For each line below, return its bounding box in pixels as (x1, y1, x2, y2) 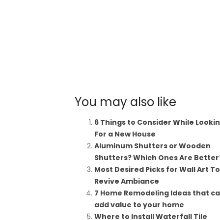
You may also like (75, 94, 176, 110)
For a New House (94, 129, 156, 139)
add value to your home (94, 200, 184, 210)
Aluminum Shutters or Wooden (94, 141, 211, 151)
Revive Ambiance (94, 176, 159, 186)
